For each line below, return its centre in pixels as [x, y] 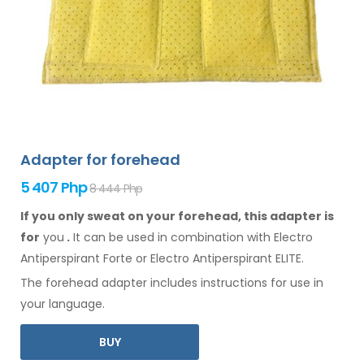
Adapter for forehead [100, 160]
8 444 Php [116, 189]
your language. [63, 304]
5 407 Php [54, 188]
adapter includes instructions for [194, 283]
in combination [201, 238]
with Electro [278, 238]
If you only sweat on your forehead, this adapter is [177, 217]
